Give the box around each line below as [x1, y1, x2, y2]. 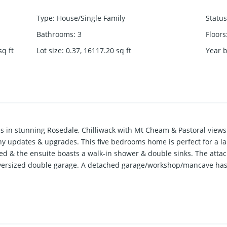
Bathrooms [36, 29, 74, 40]
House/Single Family [57, 13, 126, 23]
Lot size [36, 46, 62, 56]
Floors [205, 29, 226, 40]
